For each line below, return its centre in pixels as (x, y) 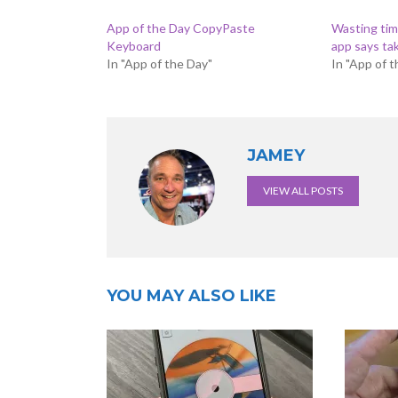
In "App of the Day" (159, 64)
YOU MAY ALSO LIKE (191, 296)
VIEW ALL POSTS (303, 191)
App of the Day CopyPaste (181, 28)
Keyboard (134, 46)
